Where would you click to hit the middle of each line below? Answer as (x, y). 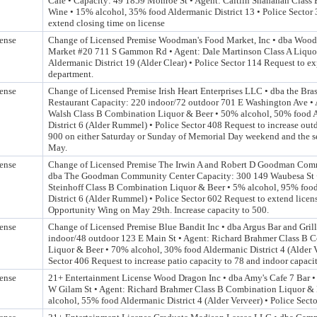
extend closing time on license (106, 23)
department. (71, 74)
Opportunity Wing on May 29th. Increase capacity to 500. (158, 210)
